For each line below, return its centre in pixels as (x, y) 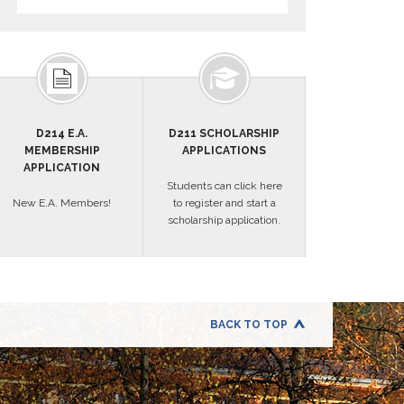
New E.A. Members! (62, 203)
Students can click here (224, 186)
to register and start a (224, 203)
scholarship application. (224, 220)
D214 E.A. (62, 133)
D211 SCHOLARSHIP (224, 133)
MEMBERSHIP (62, 151)
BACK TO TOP (248, 325)
